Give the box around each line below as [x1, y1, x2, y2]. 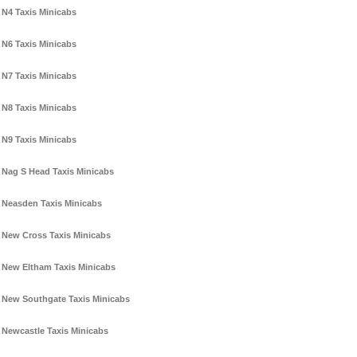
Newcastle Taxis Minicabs [2, 326, 108, 336]
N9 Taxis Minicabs [2, 135, 76, 145]
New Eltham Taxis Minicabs [2, 262, 116, 273]
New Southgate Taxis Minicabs [2, 294, 130, 304]
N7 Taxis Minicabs [2, 71, 76, 81]
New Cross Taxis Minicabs [2, 230, 111, 241]
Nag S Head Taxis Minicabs [2, 167, 114, 177]
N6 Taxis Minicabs [2, 39, 76, 49]
